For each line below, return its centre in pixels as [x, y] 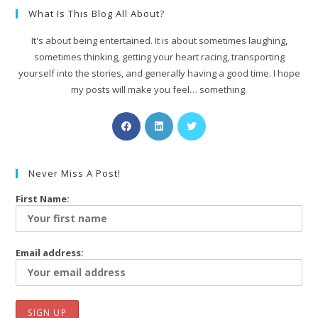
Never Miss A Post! [75, 174]
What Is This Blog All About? [97, 14]
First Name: [43, 199]
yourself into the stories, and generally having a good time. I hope [159, 73]
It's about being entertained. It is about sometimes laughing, [159, 41]
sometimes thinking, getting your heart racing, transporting [159, 57]
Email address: [50, 253]
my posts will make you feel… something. [159, 90]
